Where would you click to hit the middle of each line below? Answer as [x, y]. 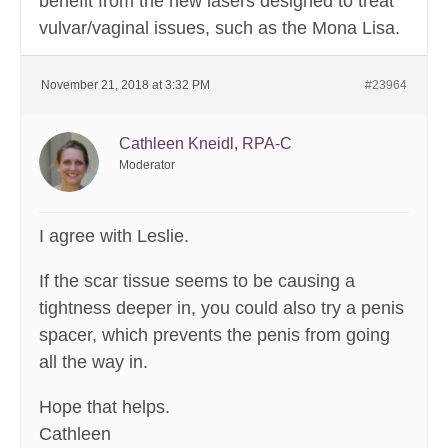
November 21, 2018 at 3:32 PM [125, 85]
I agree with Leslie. [114, 236]
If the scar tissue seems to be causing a [197, 281]
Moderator [147, 165]
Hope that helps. [104, 407]
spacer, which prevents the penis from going [214, 335]
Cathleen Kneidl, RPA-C [205, 144]
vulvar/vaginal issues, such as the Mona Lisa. [219, 28]
